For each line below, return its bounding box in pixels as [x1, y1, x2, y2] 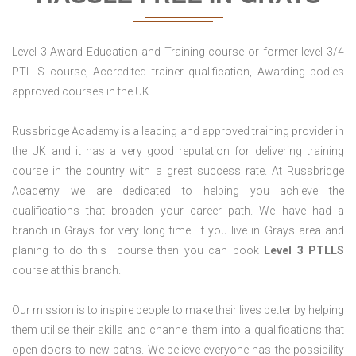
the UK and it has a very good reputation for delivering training [12, 145, 344, 158]
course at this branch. [12, 264, 121, 277]
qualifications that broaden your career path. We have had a [12, 204, 344, 218]
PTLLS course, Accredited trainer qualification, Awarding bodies [12, 65, 344, 79]
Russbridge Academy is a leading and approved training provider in [12, 125, 344, 138]
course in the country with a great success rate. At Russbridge [12, 164, 344, 178]
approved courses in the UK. [12, 85, 152, 99]
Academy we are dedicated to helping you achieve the [12, 184, 344, 198]
